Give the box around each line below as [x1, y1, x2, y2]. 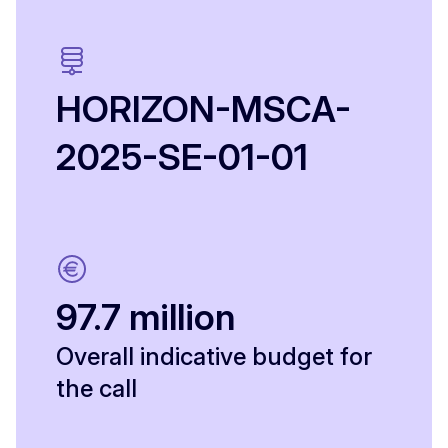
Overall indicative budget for [56, 342, 372, 372]
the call [56, 374, 137, 404]
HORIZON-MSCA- [56, 87, 351, 132]
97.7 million [56, 295, 235, 340]
